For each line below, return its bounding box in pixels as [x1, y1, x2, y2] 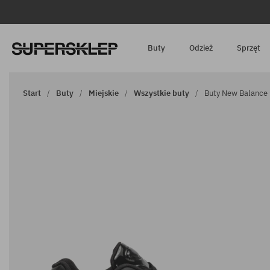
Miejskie [89, 88, 119, 98]
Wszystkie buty [134, 88, 189, 98]
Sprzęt [237, 43, 261, 53]
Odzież [189, 43, 213, 53]
